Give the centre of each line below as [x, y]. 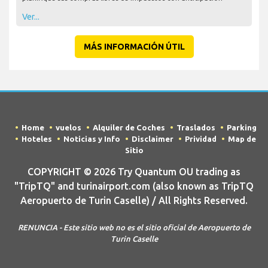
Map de [242, 138]
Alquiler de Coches [129, 127]
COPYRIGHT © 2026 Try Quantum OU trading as [134, 171]
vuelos [68, 127]
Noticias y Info [92, 138]
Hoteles [37, 138]
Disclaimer [153, 138]
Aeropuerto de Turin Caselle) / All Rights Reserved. [134, 200]
